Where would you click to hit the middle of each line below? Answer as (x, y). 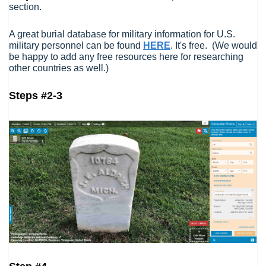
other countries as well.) (59, 68)
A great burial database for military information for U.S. (122, 34)
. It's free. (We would (214, 45)
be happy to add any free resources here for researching (126, 57)
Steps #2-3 (36, 96)
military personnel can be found (76, 45)
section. (26, 7)
